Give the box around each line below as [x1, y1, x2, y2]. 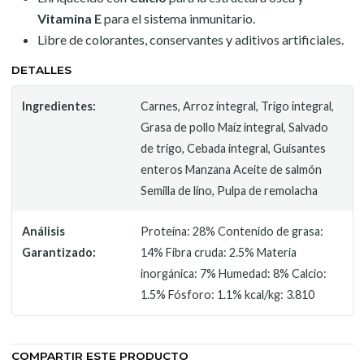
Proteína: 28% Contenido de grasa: [141, 224, 324, 238]
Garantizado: [21, 245, 96, 259]
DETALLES [11, 63, 71, 76]
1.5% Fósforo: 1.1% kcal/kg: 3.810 [141, 288, 315, 301]
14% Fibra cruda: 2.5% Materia [141, 245, 297, 259]
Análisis [21, 224, 65, 238]
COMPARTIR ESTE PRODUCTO [11, 349, 188, 362]
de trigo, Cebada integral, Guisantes [141, 141, 327, 155]
